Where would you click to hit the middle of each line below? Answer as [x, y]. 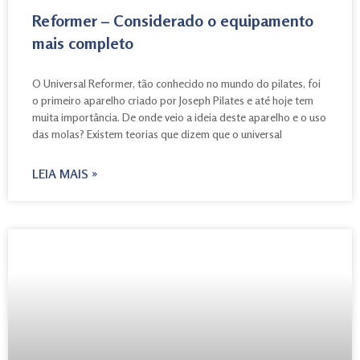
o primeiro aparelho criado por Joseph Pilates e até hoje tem [173, 100]
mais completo [83, 43]
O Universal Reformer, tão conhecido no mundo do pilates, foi [176, 83]
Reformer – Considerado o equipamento [173, 20]
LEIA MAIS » [65, 173]
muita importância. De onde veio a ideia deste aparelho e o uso [179, 117]
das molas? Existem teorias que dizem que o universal [157, 133]
